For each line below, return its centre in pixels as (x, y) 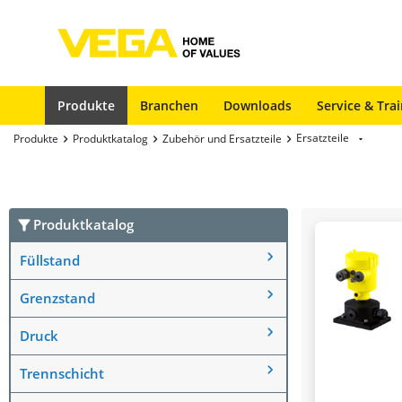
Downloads (258, 105)
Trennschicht (62, 373)
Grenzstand (57, 297)
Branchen (169, 105)
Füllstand (50, 260)
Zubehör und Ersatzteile (222, 138)
